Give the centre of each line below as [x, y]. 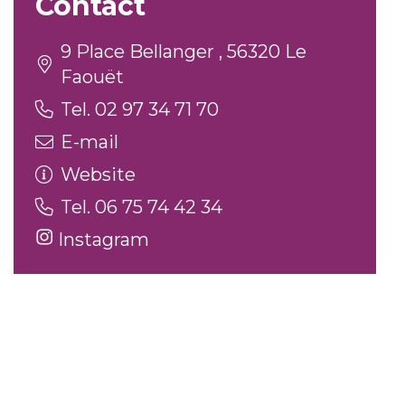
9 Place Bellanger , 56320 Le [184, 52]
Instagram [101, 240]
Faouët [92, 77]
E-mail [89, 142]
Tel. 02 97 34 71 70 [140, 109]
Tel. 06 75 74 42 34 [141, 207]
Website [98, 174]
